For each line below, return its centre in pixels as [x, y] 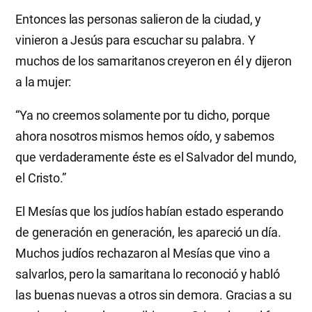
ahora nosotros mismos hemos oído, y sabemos [145, 136]
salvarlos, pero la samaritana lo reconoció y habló [148, 274]
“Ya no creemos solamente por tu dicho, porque [143, 115]
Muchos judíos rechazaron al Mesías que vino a [143, 253]
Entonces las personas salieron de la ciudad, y [139, 19]
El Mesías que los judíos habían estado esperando [149, 211]
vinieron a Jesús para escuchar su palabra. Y [135, 40]
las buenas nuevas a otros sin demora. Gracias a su [154, 295]
